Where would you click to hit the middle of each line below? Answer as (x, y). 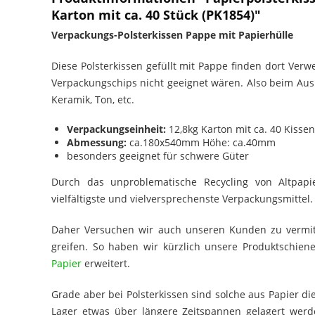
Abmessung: (97, 142)
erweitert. (106, 263)
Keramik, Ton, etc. (93, 99)
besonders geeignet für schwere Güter (158, 155)
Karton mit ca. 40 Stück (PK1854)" (156, 14)
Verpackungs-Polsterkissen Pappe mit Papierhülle (172, 34)
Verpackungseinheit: (116, 129)
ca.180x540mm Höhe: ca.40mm (201, 142)
